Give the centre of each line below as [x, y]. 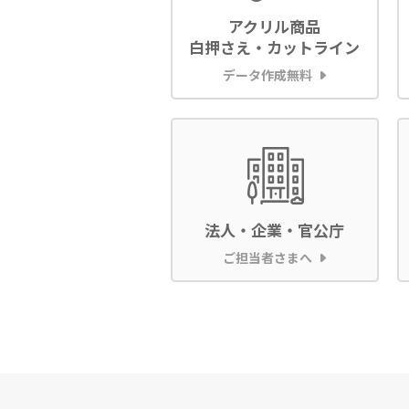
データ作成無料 [268, 74]
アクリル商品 [275, 26]
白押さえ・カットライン [275, 47]
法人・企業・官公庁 [275, 229]
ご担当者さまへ [268, 257]
